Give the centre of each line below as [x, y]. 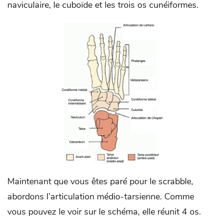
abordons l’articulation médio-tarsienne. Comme [101, 196]
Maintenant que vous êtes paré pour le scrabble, [100, 181]
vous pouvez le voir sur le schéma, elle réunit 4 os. [104, 211]
